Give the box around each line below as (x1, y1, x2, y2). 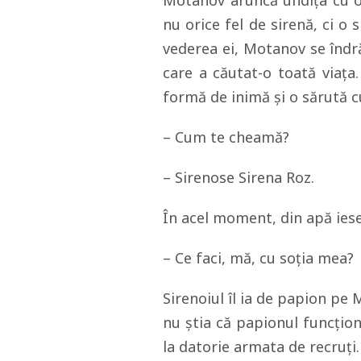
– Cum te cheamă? (163, 127, 289, 147)
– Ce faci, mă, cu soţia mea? (163, 248, 354, 268)
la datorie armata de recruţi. (163, 337, 359, 356)
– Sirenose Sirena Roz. (163, 168, 314, 187)
